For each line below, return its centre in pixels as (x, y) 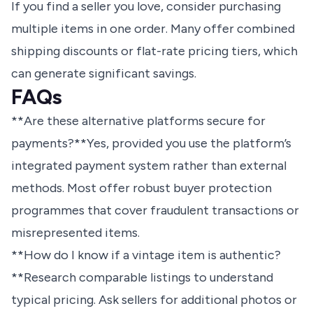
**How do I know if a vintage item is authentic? (146, 255)
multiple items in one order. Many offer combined (153, 29)
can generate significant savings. (104, 74)
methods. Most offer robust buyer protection (141, 188)
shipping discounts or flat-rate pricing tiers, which (154, 51)
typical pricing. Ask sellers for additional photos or (154, 300)
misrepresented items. (75, 233)
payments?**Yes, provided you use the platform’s (151, 144)
